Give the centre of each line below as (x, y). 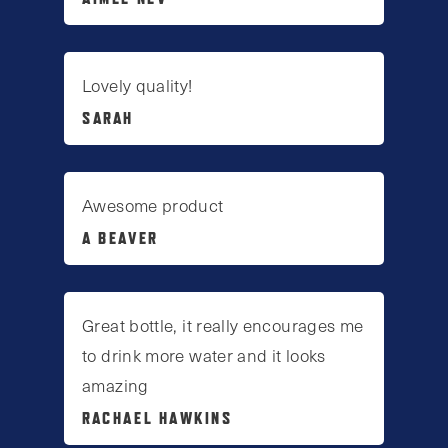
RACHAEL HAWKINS (157, 418)
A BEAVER (120, 238)
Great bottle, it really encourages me (223, 325)
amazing (115, 385)
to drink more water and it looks (204, 355)
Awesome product (153, 205)
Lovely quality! (137, 84)
